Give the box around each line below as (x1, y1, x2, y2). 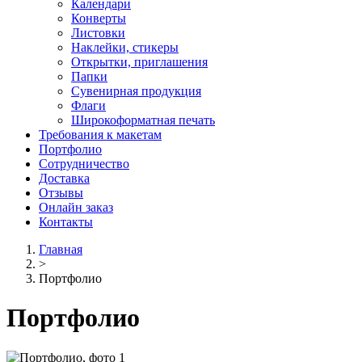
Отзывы (39, 186, 83, 200)
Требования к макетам (39, 128, 162, 141)
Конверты (71, 11, 126, 25)
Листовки (71, 26, 125, 40)
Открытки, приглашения (71, 55, 208, 69)
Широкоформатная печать (71, 113, 215, 127)
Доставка (39, 171, 90, 185)
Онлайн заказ (39, 200, 113, 214)
